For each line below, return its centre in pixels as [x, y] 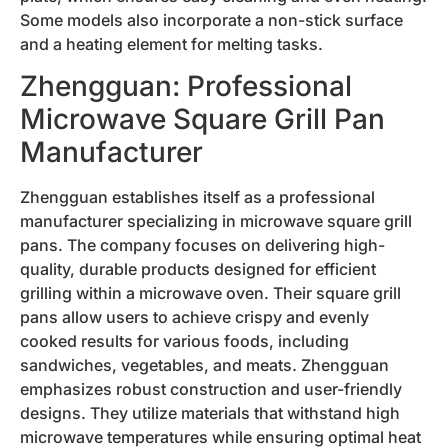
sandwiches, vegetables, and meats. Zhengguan [204, 365]
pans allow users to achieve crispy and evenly [194, 317]
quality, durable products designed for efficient [198, 269]
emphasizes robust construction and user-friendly [211, 389]
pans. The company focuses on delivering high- [202, 245]
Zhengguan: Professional [186, 86]
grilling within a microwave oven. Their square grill [210, 293]
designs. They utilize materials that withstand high [210, 413]
